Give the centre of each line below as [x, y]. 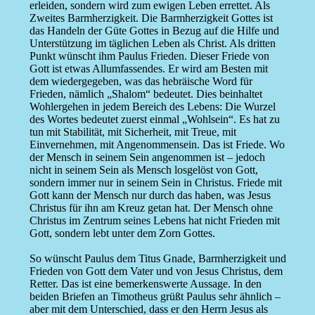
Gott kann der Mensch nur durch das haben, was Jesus [150, 195]
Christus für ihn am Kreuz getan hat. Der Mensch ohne [151, 208]
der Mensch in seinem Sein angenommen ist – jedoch [147, 157]
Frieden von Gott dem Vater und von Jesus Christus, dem [156, 271]
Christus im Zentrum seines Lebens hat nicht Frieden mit [154, 221]
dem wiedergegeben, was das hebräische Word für [141, 82]
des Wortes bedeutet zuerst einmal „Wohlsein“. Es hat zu [154, 120]
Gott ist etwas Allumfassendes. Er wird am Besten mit [148, 69]
